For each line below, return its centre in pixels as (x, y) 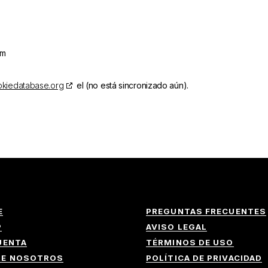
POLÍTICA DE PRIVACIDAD (204, 258)
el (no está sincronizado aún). (131, 85)
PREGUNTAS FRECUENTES (206, 211)
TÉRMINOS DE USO (190, 242)
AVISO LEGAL (177, 227)
